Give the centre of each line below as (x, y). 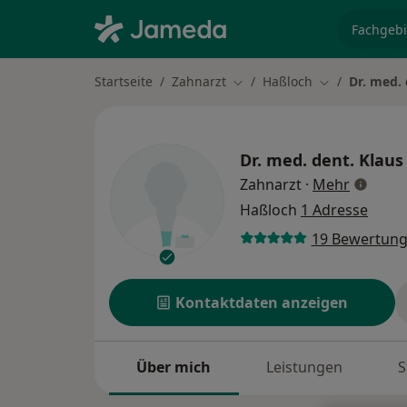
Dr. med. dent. (297, 160)
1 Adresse (334, 210)
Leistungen (305, 367)
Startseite (124, 81)
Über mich (174, 367)
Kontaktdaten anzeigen (262, 303)
